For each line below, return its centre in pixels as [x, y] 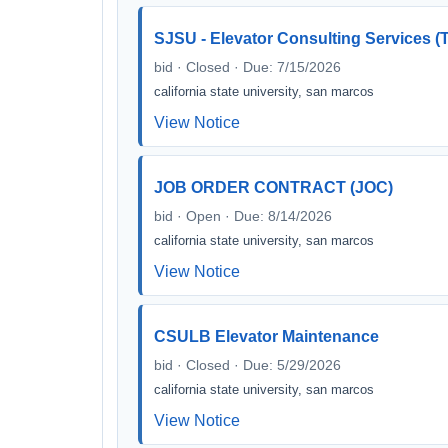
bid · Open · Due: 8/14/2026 [243, 216]
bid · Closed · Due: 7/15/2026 [247, 67]
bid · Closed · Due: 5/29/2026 [247, 365]
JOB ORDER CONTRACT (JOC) [273, 187]
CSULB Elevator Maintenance [266, 336]
